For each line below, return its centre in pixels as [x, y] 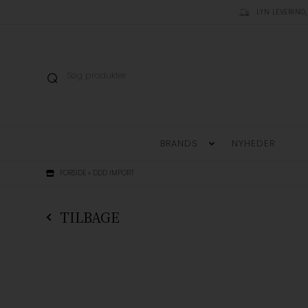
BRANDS [179, 144]
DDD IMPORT [114, 173]
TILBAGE [90, 217]
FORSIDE [73, 173]
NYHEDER [253, 144]
